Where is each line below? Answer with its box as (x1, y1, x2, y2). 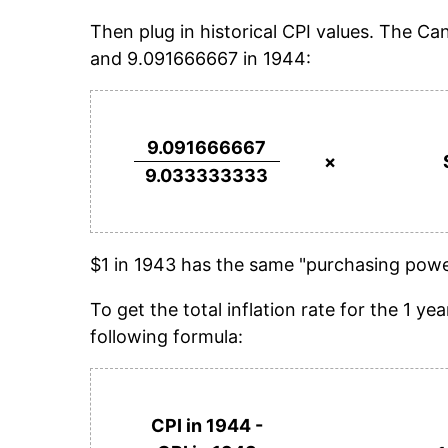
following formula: (90, 326, 243, 348)
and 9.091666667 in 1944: (90, 47, 311, 69)
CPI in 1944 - (150, 415, 263, 437)
